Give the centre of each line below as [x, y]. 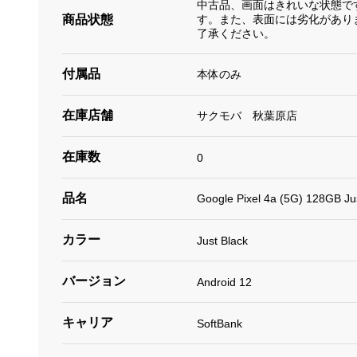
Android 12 [224, 282]
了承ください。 [235, 33]
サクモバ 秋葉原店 [247, 115]
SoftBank [219, 323]
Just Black [222, 240]
